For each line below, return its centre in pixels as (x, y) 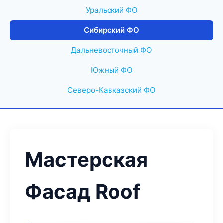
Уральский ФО (111, 10)
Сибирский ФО (111, 30)
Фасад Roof (83, 191)
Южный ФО (111, 70)
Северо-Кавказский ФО (111, 90)
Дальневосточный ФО (111, 50)
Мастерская (86, 160)
